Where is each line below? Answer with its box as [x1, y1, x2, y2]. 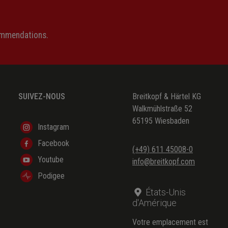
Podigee [38, 171, 65, 181]
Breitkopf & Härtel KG [132, 92, 201, 102]
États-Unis [144, 187, 186, 198]
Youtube [38, 155, 64, 165]
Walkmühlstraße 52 [132, 104, 192, 114]
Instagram [38, 122, 69, 132]
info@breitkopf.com [132, 157, 195, 167]
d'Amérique [132, 197, 177, 209]
